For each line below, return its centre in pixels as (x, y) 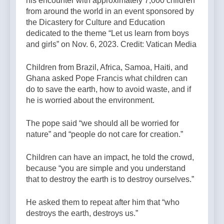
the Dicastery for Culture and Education (95, 22)
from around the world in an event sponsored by (110, 11)
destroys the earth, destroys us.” (82, 213)
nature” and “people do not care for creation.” (104, 134)
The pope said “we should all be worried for (102, 123)
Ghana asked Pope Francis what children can (107, 78)
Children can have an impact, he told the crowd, (110, 157)
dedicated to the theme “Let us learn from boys (107, 33)
